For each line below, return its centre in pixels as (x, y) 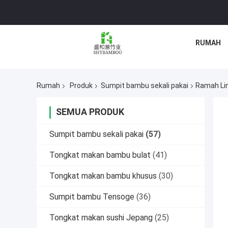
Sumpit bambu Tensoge (92, 197)
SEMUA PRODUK (90, 112)
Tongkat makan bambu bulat (100, 155)
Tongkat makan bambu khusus (103, 176)
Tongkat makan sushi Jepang (101, 218)
